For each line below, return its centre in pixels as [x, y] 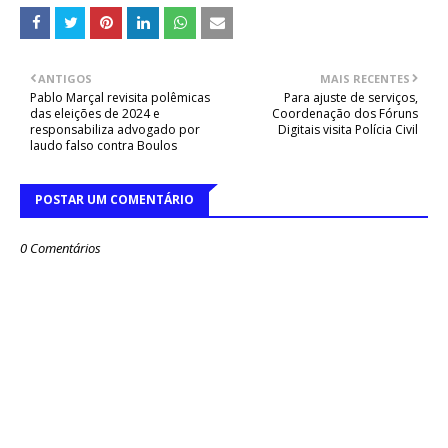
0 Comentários [60, 248]
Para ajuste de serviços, [351, 98]
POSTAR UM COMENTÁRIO [114, 200]
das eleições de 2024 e [95, 114]
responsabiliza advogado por [115, 130]
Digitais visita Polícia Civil [348, 130]
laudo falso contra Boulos [103, 146]
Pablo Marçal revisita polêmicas [120, 98]
